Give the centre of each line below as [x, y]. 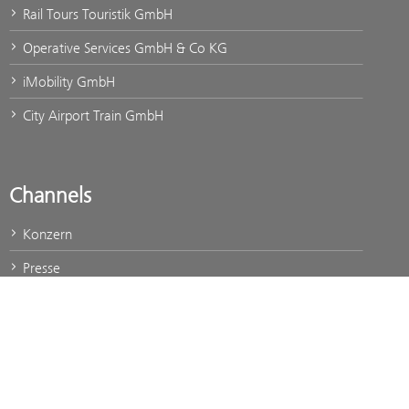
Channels [50, 195]
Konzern [46, 234]
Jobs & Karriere [65, 301]
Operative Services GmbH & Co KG [123, 47]
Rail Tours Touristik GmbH [96, 14]
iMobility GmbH [67, 81]
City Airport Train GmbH [91, 115]
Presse [40, 267]
